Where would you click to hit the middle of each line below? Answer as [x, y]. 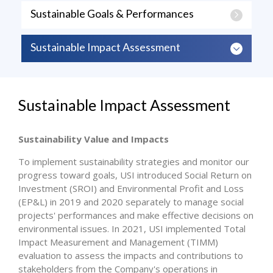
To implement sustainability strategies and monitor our [134, 161]
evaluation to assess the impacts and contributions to [131, 255]
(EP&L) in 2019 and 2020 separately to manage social [131, 202]
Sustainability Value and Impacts [94, 139]
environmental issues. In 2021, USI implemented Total [132, 229]
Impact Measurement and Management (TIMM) [118, 242]
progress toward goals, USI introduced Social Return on [135, 175]
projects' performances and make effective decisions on [136, 215]
